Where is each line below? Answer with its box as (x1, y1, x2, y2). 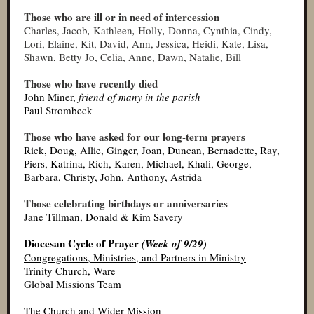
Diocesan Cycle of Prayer (24, 235, 142, 251)
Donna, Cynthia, (168, 23, 240, 37)
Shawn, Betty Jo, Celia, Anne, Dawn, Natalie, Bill (24, 50, 241, 64)
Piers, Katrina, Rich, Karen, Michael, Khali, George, (24, 156, 252, 170)
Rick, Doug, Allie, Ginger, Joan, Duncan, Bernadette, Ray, (24, 143, 280, 157)
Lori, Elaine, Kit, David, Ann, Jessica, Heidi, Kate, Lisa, (24, 36, 268, 50)
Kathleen (93, 23, 132, 37)
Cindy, (243, 23, 272, 37)
